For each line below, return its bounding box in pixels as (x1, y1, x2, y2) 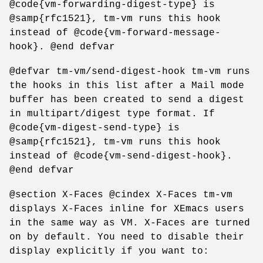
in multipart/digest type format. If (9, 108, 215, 119)
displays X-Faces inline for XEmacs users (9, 203, 244, 214)
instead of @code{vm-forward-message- (9, 27, 221, 38)
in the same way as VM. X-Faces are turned (9, 217, 250, 228)
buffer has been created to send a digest (9, 94, 244, 105)
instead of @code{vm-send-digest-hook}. (9, 150, 232, 161)
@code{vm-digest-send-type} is (9, 122, 180, 133)
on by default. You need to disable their (9, 231, 244, 242)
